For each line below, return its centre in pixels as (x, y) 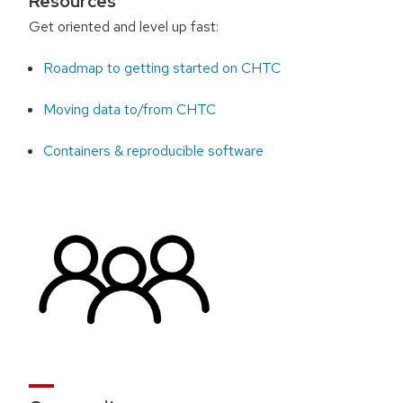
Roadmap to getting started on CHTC (162, 67)
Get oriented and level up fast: (123, 26)
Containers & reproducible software (154, 150)
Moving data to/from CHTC (130, 109)
